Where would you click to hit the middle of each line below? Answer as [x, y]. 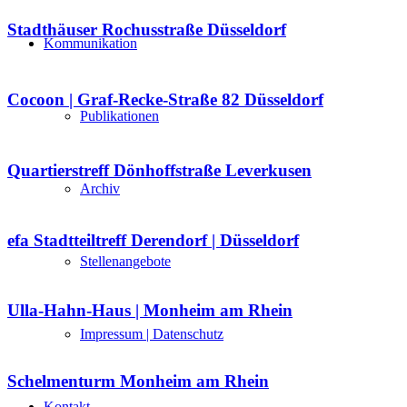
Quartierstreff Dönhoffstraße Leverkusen [159, 170]
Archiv [100, 189]
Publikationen [119, 116]
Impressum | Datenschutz [152, 334]
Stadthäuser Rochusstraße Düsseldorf [147, 29]
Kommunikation [90, 43]
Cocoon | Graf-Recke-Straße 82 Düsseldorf [165, 100]
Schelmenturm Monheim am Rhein [138, 381]
